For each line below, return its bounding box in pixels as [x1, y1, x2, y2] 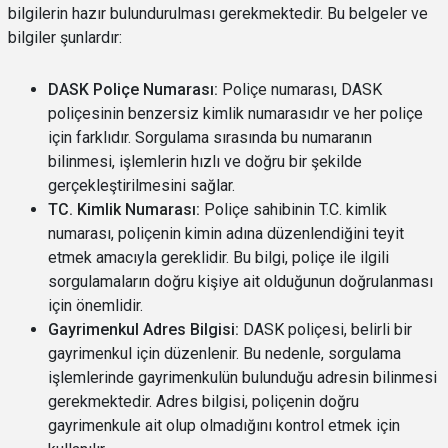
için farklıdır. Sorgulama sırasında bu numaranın [48, 128, 372, 147]
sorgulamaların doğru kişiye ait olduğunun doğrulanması [48, 272, 433, 291]
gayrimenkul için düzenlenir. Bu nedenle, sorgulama [48, 344, 401, 363]
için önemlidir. [48, 296, 143, 315]
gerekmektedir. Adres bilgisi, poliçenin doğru [48, 392, 359, 411]
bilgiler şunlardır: [8, 28, 122, 47]
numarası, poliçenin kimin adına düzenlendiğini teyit [48, 224, 404, 243]
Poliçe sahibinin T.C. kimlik [204, 200, 387, 219]
